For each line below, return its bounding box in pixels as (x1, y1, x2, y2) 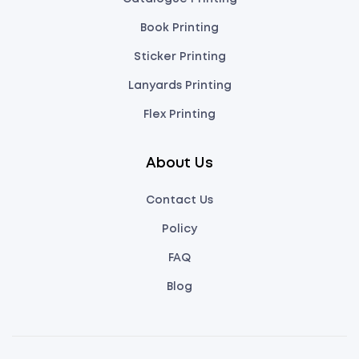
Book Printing (140, 23, 219, 34)
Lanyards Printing (127, 81, 232, 91)
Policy (162, 224, 197, 235)
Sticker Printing (133, 52, 226, 63)
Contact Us (146, 196, 213, 206)
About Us (146, 157, 213, 171)
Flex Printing (143, 110, 216, 120)
